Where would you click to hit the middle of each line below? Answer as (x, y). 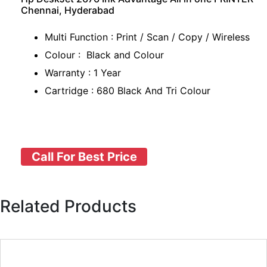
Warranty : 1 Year (83, 73)
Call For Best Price (84, 157)
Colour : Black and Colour (106, 55)
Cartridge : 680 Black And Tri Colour (129, 91)
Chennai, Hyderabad (68, 10)
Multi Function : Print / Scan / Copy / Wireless (150, 37)
